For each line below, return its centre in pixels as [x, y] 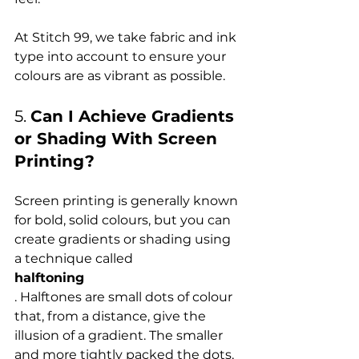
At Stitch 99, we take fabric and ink [127, 37]
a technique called [75, 258]
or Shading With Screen [118, 139]
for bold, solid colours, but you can [124, 220]
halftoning [49, 278]
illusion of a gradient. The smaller [120, 335]
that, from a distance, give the [112, 316]
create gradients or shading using [124, 239]
